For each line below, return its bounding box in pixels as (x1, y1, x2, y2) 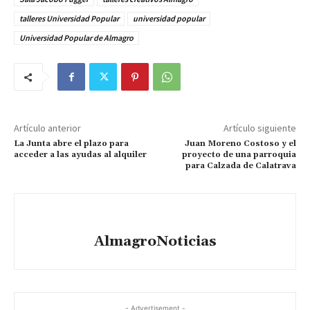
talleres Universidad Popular (19, 13, 119, 24)
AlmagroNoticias (93, 232, 217, 251)
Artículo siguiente (223, 122, 296, 135)
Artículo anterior (14, 122, 81, 135)
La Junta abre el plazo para (14, 138, 129, 149)
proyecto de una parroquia (181, 149, 296, 161)
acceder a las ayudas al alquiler (14, 149, 147, 161)
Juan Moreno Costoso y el (184, 138, 296, 149)
